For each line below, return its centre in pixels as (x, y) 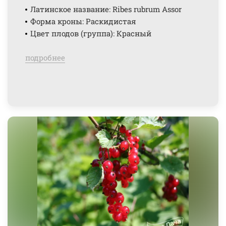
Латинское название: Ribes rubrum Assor (106, 9)
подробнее (45, 58)
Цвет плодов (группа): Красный (91, 33)
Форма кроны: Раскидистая (83, 21)
